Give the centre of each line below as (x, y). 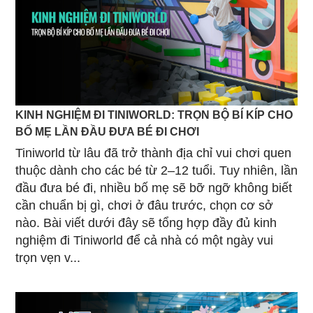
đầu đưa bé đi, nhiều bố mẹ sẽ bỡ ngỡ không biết (154, 188)
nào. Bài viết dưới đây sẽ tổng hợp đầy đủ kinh (146, 223)
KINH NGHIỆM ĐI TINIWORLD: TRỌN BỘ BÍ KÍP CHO (154, 114)
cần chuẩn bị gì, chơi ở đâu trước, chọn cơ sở (144, 205)
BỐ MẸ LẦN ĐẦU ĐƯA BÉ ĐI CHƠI (107, 131)
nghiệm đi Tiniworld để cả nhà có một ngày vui (144, 240)
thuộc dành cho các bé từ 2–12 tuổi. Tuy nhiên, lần (156, 170)
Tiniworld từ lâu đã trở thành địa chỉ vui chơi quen (153, 153)
